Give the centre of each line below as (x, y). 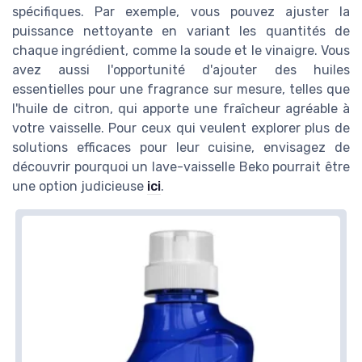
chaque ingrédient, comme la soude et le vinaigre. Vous (181, 50)
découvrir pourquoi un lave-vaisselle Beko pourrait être (181, 166)
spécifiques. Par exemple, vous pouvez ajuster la (181, 11)
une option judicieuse (80, 186)
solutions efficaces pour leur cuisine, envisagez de (181, 147)
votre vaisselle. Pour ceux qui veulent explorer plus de (181, 128)
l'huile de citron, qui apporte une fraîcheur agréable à (181, 108)
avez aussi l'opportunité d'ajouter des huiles (181, 69)
